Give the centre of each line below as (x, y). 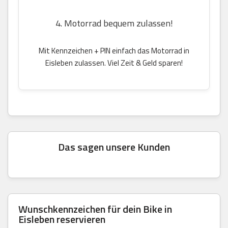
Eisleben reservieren (62, 219)
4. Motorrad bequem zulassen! (114, 23)
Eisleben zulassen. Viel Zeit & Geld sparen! (114, 63)
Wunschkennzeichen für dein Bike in (95, 209)
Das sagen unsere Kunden (114, 147)
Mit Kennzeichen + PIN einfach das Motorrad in (114, 50)
